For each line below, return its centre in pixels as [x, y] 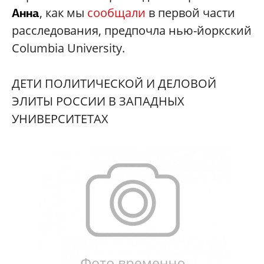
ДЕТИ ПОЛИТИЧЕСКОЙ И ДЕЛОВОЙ [114, 83]
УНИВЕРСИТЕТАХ [60, 118]
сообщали [116, 12]
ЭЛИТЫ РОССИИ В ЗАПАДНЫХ [98, 101]
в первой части [190, 12]
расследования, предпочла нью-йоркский [132, 30]
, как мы [63, 12]
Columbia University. [68, 48]
